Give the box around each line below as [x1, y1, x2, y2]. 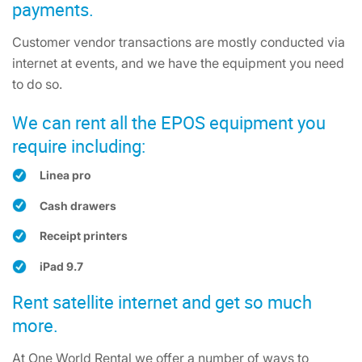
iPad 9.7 [40, 259, 83, 274]
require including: [12, 134, 145, 158]
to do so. [12, 76, 62, 92]
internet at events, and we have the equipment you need [12, 55, 344, 71]
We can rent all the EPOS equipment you [12, 111, 326, 134]
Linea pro [40, 168, 90, 182]
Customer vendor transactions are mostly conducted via [12, 34, 345, 50]
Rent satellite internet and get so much [12, 289, 312, 314]
